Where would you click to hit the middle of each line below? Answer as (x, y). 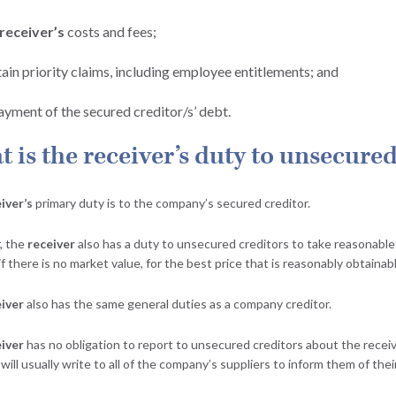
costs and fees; (110, 31)
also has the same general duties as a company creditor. (178, 304)
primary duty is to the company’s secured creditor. (173, 203)
